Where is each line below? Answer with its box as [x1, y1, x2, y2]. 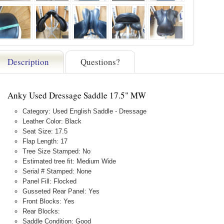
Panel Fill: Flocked [22, 177, 76, 185]
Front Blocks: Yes [22, 197, 74, 205]
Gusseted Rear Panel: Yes [22, 187, 99, 195]
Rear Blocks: [22, 207, 62, 215]
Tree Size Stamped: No [22, 147, 90, 155]
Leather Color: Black [22, 117, 81, 125]
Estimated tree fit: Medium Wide [22, 157, 116, 165]
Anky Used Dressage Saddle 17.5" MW [7, 89, 146, 101]
